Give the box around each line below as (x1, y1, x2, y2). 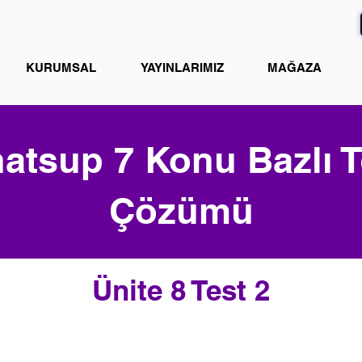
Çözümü (108, 189, 254, 233)
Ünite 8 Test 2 (92, 273, 270, 308)
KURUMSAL (26, 61, 96, 75)
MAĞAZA (267, 61, 322, 75)
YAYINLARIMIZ (141, 61, 224, 75)
